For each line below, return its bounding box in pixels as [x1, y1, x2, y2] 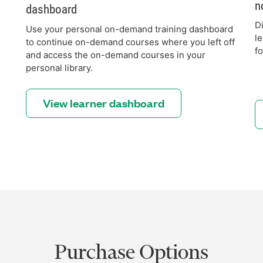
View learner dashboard [43, 95, 164, 110]
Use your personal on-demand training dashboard [26, 23, 233, 35]
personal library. [26, 62, 93, 73]
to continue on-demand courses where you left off [26, 36, 235, 48]
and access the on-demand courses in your [26, 49, 205, 60]
